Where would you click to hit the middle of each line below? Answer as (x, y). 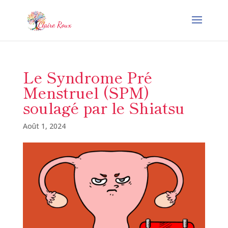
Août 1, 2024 (44, 126)
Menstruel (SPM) (86, 92)
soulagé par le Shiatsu (104, 107)
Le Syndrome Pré (87, 77)
